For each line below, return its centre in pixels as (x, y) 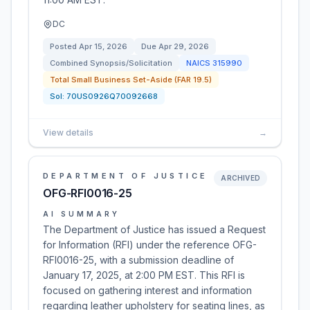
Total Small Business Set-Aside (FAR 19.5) (131, 80)
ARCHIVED (240, 178)
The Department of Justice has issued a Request (154, 229)
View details (68, 133)
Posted (64, 46)
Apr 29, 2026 (184, 46)
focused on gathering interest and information (147, 290)
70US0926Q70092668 (112, 96)
